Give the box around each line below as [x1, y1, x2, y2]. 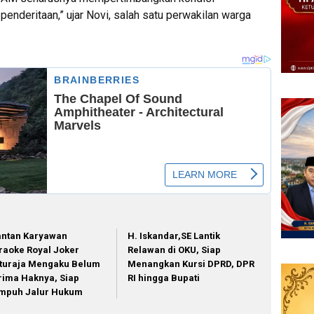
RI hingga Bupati [128, 273, 200, 284]
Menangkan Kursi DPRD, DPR [128, 259, 255, 270]
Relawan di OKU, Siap [128, 245, 221, 256]
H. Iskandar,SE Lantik [128, 231, 221, 242]
